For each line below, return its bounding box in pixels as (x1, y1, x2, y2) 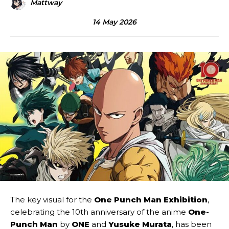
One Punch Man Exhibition (94, 195, 208, 205)
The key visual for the (10, 195, 94, 205)
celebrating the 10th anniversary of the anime (10, 207, 188, 217)
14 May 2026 (93, 17, 136, 27)
